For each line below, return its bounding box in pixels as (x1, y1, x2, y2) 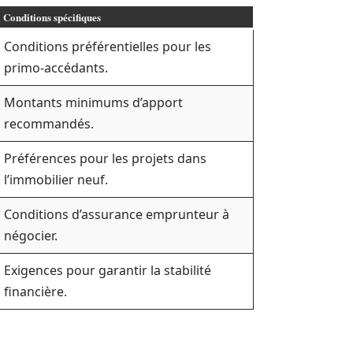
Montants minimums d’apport (4, 94, 183, 111)
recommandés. (4, 115, 94, 132)
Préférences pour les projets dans (4, 150, 206, 167)
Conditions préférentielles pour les (4, 38, 211, 55)
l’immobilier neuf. (4, 171, 108, 188)
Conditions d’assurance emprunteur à (4, 206, 229, 223)
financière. (4, 283, 67, 300)
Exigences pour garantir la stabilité (4, 262, 211, 279)
